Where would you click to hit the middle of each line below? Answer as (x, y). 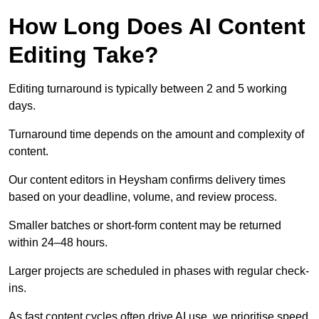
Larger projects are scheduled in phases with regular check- (159, 271)
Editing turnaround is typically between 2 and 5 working (148, 89)
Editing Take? (84, 55)
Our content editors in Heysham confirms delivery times (147, 180)
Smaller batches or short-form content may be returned (145, 226)
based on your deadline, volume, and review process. (143, 197)
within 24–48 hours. (58, 243)
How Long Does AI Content (157, 27)
